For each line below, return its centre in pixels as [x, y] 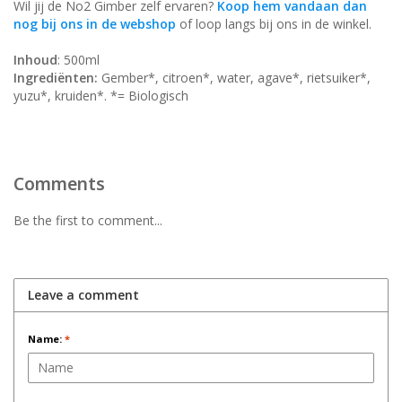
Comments [59, 183]
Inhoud [35, 59]
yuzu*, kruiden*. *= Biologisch [101, 95]
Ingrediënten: [56, 77]
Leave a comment [83, 294]
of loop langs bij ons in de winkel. [275, 23]
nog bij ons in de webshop [95, 23]
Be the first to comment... [88, 220]
